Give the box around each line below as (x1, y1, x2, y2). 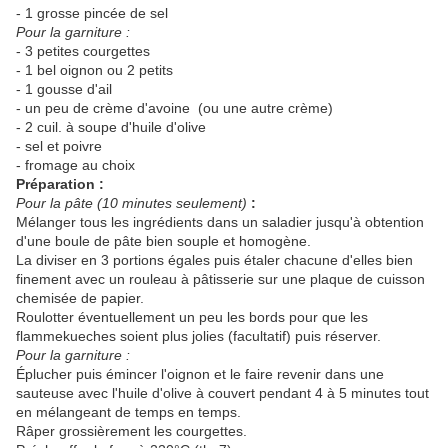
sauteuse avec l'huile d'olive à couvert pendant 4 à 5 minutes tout (16, 385, 429, 402)
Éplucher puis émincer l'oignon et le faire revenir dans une (16, 366, 384, 383)
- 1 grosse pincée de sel (16, 5, 168, 22)
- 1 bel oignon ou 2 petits (16, 62, 173, 79)
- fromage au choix (16, 157, 135, 174)
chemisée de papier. (16, 290, 144, 307)
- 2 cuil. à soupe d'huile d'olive (16, 119, 206, 136)
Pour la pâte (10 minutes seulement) (16, 195, 247, 212)
